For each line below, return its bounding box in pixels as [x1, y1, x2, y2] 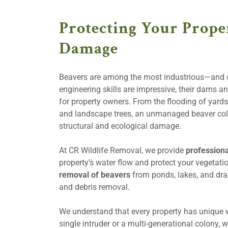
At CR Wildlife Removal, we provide [59, 146, 186, 155]
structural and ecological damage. [59, 121, 181, 131]
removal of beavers [59, 170, 130, 180]
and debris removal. [59, 182, 130, 192]
